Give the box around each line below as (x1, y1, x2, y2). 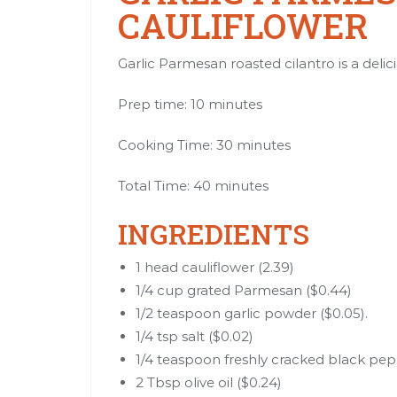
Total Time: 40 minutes (118, 176, 269, 194)
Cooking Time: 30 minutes (118, 136, 291, 153)
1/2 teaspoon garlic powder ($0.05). (136, 304, 368, 322)
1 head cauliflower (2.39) (136, 258, 294, 276)
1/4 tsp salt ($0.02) (136, 327, 253, 345)
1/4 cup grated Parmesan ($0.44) (136, 281, 352, 299)
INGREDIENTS (118, 214, 309, 252)
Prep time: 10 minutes (118, 95, 262, 113)
